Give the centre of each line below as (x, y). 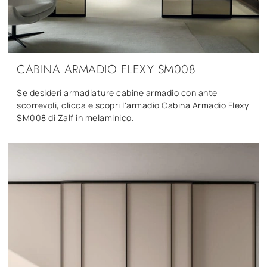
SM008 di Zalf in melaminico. (75, 117)
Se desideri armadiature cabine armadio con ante (117, 92)
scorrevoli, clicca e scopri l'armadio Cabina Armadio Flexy (133, 105)
